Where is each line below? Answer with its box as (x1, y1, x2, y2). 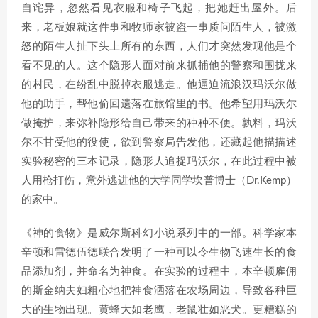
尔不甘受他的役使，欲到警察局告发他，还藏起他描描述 (21, 137, 297, 148)
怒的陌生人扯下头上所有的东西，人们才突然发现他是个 (21, 41, 297, 52)
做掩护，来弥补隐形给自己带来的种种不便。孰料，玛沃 (21, 118, 297, 128)
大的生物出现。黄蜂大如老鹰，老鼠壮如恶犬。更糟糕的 (21, 305, 297, 315)
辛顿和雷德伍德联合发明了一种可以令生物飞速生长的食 (21, 247, 297, 258)
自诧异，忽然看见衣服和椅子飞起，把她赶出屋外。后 (21, 3, 297, 13)
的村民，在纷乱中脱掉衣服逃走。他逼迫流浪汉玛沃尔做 (21, 79, 297, 90)
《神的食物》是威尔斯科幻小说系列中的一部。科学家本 (21, 228, 297, 238)
